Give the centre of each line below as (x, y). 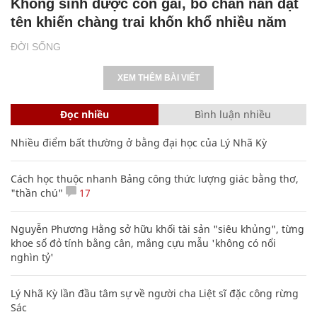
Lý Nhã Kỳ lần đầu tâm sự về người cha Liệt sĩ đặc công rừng (155, 293)
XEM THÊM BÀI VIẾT (158, 77)
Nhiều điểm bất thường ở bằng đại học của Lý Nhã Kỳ (139, 142)
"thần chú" (37, 192)
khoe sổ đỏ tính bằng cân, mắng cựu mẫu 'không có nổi (143, 243)
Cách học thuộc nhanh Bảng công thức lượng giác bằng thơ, (155, 178)
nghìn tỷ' (32, 257)
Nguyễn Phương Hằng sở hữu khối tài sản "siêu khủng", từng (157, 229)
